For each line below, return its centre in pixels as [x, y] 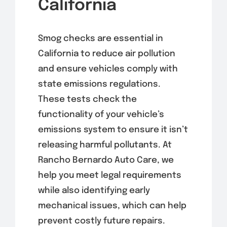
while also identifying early [94, 191]
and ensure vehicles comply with [108, 69]
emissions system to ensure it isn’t [113, 130]
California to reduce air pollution [106, 54]
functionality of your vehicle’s [101, 115]
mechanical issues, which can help [112, 206]
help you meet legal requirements [109, 175]
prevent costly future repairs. [101, 221]
